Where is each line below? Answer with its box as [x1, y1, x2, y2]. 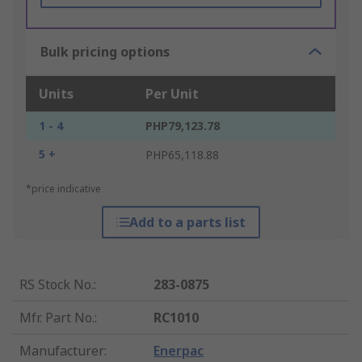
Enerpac [154, 342, 204, 360]
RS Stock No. [19, 276, 94, 294]
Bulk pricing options [40, 43, 170, 61]
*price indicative [26, 182, 101, 196]
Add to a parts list [128, 213, 246, 232]
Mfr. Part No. [19, 309, 95, 327]
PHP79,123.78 [145, 118, 220, 134]
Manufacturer [19, 342, 104, 360]
